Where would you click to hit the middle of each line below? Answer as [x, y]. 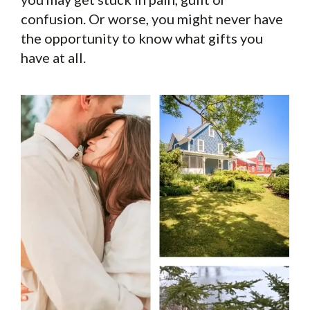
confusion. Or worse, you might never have [152, 18]
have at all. [53, 57]
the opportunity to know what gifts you [142, 38]
